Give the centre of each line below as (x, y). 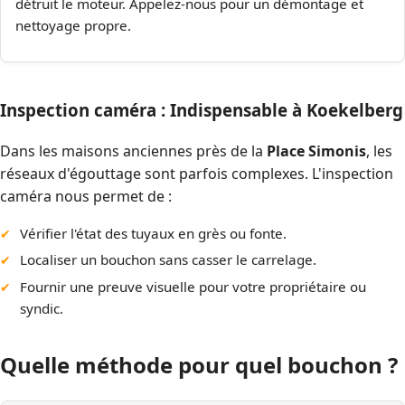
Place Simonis (316, 151)
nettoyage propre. (73, 26)
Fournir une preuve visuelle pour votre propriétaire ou (193, 286)
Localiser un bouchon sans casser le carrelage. (169, 260)
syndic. (42, 308)
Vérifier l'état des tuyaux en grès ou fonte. (154, 233)
